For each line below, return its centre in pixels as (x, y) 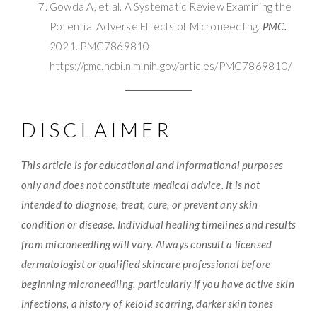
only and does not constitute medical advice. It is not (141, 184)
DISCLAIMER (97, 129)
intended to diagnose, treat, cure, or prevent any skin (140, 204)
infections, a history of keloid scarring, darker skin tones (148, 303)
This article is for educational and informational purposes (152, 165)
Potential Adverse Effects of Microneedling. (156, 26)
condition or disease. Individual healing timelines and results (158, 224)
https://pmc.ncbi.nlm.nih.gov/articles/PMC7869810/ (171, 65)
